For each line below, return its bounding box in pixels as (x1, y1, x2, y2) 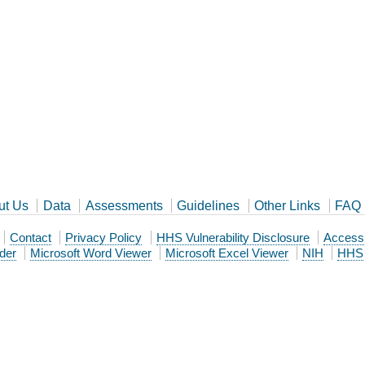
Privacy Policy (65, 230, 143, 244)
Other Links (254, 198, 321, 213)
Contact (10, 230, 52, 244)
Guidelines (177, 198, 240, 213)
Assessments (85, 198, 163, 213)
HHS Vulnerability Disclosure (156, 230, 310, 244)
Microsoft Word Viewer (29, 245, 152, 260)
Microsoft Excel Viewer (165, 245, 288, 260)
